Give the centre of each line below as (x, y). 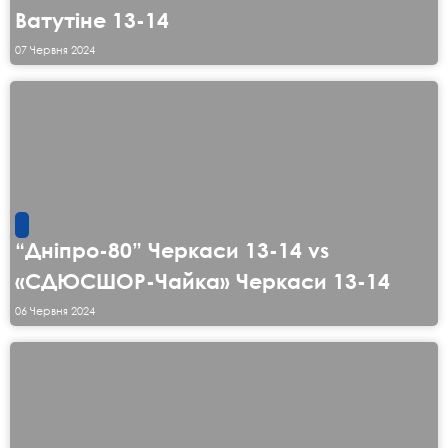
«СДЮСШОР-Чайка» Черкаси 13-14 (202, 281)
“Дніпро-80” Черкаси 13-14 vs (172, 250)
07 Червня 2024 (55, 50)
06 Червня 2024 (55, 311)
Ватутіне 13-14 (92, 20)
